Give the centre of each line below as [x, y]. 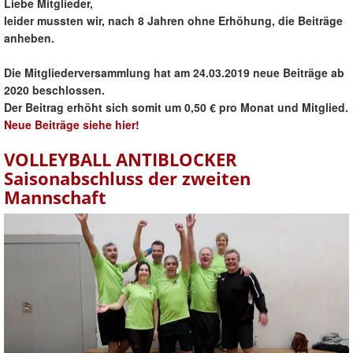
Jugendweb [51, 30]
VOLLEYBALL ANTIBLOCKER [121, 160]
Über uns [44, 53]
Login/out [46, 77]
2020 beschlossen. [54, 90]
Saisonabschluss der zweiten [127, 178]
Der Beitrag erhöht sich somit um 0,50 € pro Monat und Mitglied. [176, 108]
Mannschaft [55, 197]
